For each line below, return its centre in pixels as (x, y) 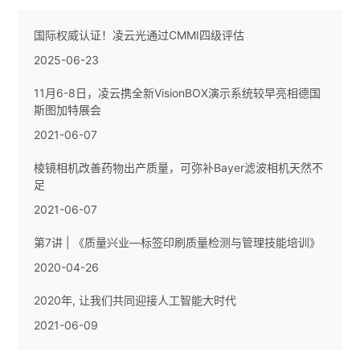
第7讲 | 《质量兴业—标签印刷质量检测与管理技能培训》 (178, 243)
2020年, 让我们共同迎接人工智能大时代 (135, 301)
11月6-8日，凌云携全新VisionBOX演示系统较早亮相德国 (178, 93)
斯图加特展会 (68, 110)
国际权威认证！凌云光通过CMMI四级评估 (139, 35)
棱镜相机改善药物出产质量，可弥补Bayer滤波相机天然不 (179, 168)
